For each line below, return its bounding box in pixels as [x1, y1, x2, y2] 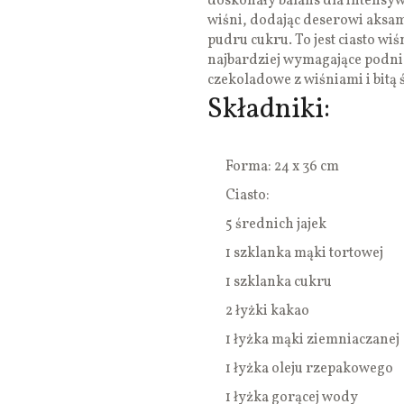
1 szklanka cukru [225, 272, 332, 293]
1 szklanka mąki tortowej [225, 243, 383, 264]
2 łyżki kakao [225, 301, 309, 322]
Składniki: [207, 90, 330, 131]
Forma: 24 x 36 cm [225, 157, 339, 178]
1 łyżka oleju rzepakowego [225, 359, 393, 380]
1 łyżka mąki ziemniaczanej [225, 330, 399, 351]
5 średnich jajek [225, 215, 326, 235]
